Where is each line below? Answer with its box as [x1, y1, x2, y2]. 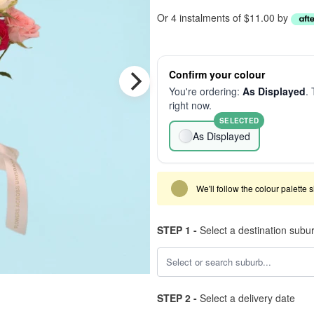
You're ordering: [169, 84, 243, 98]
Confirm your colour [169, 67, 265, 81]
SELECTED [219, 116, 259, 125]
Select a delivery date [197, 291, 295, 305]
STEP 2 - [157, 291, 197, 305]
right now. [169, 98, 212, 112]
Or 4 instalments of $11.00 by [157, 11, 291, 25]
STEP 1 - [157, 223, 197, 237]
